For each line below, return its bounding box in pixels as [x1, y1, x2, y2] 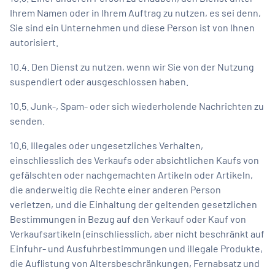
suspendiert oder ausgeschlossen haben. [10, 75, 188, 87]
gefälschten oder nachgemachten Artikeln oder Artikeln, [10, 168, 253, 180]
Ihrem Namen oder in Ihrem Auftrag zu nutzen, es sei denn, [10, 6, 261, 18]
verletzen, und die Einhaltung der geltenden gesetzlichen [10, 198, 257, 210]
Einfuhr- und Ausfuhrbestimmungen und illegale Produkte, [10, 242, 263, 254]
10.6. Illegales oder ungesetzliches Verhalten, [10, 139, 203, 151]
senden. [10, 114, 45, 126]
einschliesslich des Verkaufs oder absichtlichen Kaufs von [10, 153, 259, 166]
